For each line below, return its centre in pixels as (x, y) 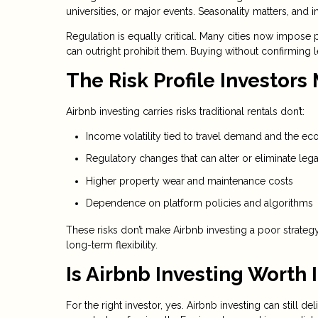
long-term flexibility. (112, 245)
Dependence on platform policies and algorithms (199, 203)
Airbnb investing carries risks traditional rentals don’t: (185, 111)
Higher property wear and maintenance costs (190, 181)
